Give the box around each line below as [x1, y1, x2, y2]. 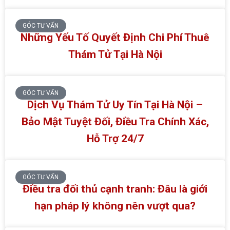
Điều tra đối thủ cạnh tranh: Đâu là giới [23, 182, 207, 195]
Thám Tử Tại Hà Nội [68, 48, 162, 61]
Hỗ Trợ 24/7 [86, 132, 144, 145]
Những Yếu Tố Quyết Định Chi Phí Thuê [21, 31, 209, 44]
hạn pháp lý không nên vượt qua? [34, 199, 196, 212]
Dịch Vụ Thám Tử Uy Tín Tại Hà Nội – [27, 98, 203, 111]
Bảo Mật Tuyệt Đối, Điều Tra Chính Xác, [21, 115, 209, 128]
